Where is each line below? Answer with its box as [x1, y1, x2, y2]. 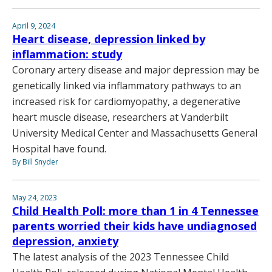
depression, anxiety [12, 233, 118, 248]
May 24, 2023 [12, 192, 57, 203]
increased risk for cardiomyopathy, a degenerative [12, 94, 240, 108]
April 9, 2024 [12, 20, 55, 31]
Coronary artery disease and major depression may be [12, 63, 259, 76]
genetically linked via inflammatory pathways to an [12, 78, 241, 92]
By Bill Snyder [12, 156, 58, 167]
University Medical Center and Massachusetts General [12, 126, 257, 140]
